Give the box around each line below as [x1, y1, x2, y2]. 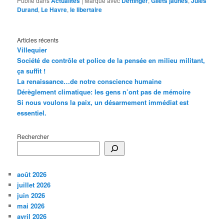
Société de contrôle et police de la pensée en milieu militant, [17, 55, 205, 65]
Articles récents [17, 35, 59, 44]
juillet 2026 [17, 179, 51, 189]
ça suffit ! [17, 66, 46, 76]
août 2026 [17, 169, 47, 179]
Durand [17, 4, 38, 14]
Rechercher [17, 131, 49, 140]
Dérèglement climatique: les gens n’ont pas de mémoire [17, 87, 191, 97]
